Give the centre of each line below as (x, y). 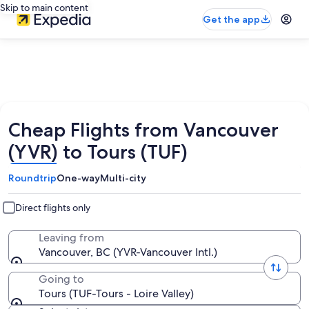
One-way (78, 178)
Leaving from (71, 238)
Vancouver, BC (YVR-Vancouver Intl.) (128, 252)
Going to (61, 279)
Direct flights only (53, 208)
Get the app (231, 19)
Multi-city (123, 178)
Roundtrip (32, 178)
